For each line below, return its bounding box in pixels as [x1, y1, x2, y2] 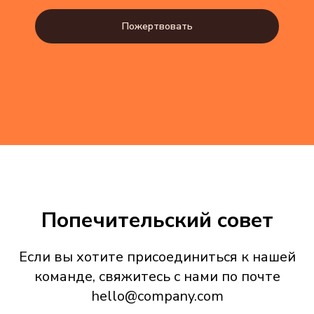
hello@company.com [90, 287, 224, 306]
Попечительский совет [41, 206, 273, 235]
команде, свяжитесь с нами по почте [34, 267, 280, 286]
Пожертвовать [121, 19, 193, 33]
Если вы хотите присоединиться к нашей [18, 247, 296, 266]
